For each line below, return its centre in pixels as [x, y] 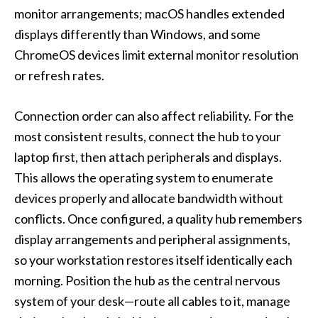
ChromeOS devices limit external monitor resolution [157, 55]
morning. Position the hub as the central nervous [147, 281]
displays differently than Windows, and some [137, 34]
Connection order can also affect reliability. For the [154, 116]
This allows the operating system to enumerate [144, 178]
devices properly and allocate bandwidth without [149, 198]
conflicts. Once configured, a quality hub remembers [158, 219]
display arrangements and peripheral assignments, [152, 240]
